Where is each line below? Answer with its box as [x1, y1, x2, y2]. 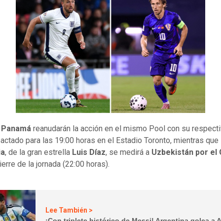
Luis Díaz [72, 147, 106, 157]
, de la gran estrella [5, 147, 72, 157]
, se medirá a [106, 147, 151, 157]
